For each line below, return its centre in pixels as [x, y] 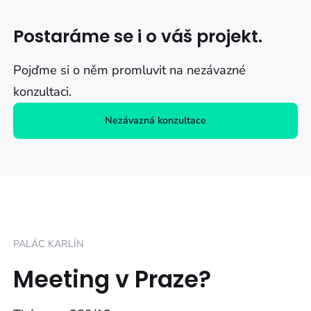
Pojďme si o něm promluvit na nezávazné [130, 70]
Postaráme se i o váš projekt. [138, 37]
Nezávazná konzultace [155, 120]
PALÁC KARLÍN [49, 244]
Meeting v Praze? [112, 279]
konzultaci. [43, 91]
